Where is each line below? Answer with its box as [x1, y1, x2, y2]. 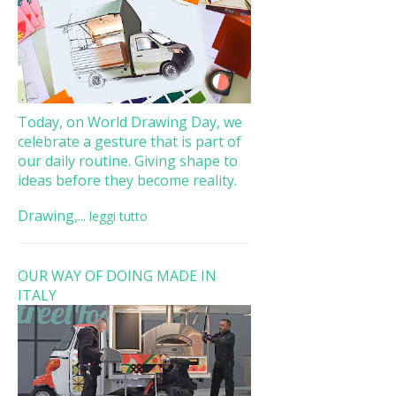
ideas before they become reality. [17, 170, 237, 190]
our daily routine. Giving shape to [17, 150, 238, 171]
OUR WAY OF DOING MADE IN [17, 265, 217, 286]
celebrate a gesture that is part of [17, 131, 241, 151]
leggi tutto [88, 207, 148, 225]
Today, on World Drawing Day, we [17, 111, 242, 132]
